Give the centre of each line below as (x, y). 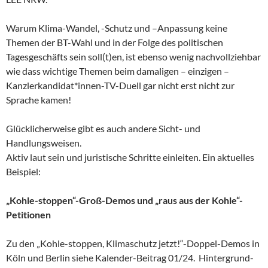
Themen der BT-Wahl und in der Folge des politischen (115, 42)
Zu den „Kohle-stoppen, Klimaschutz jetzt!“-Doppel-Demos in (133, 243)
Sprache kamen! (39, 99)
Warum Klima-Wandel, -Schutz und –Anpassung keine (117, 28)
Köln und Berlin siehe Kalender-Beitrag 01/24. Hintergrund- (130, 257)
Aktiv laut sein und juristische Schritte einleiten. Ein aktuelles (130, 157)
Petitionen (28, 214)
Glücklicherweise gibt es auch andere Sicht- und (103, 128)
